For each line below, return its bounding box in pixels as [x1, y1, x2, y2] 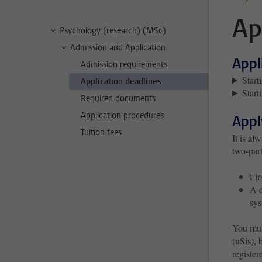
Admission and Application [70, 42, 166, 53]
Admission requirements [81, 59, 167, 70]
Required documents [81, 93, 156, 104]
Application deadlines [81, 76, 161, 87]
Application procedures [81, 110, 164, 121]
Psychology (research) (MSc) [60, 25, 166, 36]
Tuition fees [81, 127, 122, 138]
